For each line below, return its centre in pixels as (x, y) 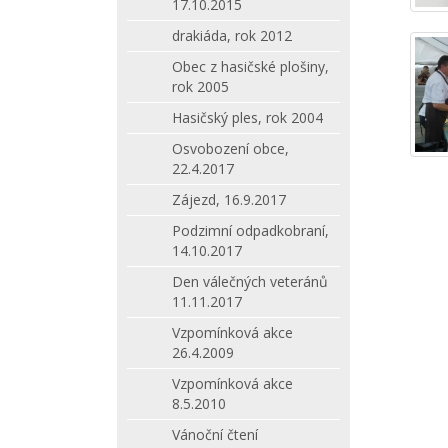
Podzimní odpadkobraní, (250, 230)
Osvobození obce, (230, 148)
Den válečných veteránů (250, 281)
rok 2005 (200, 86)
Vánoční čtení (215, 434)
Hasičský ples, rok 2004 (247, 117)
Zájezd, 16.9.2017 (229, 199)
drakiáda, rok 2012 (232, 35)
